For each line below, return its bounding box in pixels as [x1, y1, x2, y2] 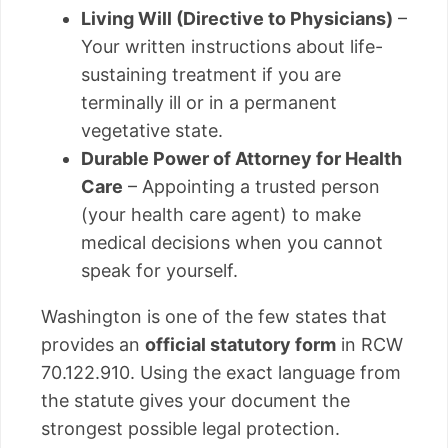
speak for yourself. [81, 259, 238, 281]
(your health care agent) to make [81, 203, 361, 225]
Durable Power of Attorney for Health [81, 147, 402, 169]
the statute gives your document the [41, 389, 350, 411]
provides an [41, 333, 145, 355]
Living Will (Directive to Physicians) [81, 7, 393, 29]
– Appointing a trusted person [123, 175, 380, 197]
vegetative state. [81, 119, 223, 141]
